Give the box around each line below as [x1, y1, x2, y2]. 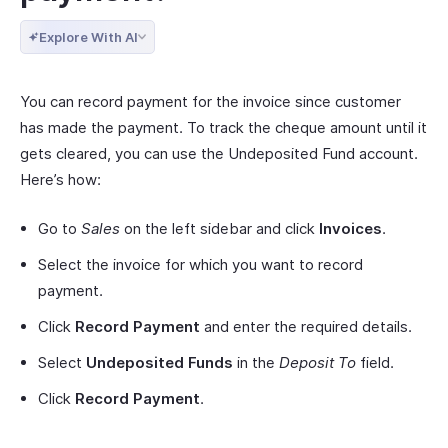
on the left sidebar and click [120, 219, 319, 238]
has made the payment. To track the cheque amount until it [20, 118, 427, 137]
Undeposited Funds [86, 353, 233, 372]
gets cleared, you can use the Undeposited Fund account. [20, 144, 418, 163]
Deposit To [279, 353, 356, 372]
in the [233, 353, 279, 372]
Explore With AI [39, 29, 138, 45]
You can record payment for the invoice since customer [20, 92, 401, 111]
